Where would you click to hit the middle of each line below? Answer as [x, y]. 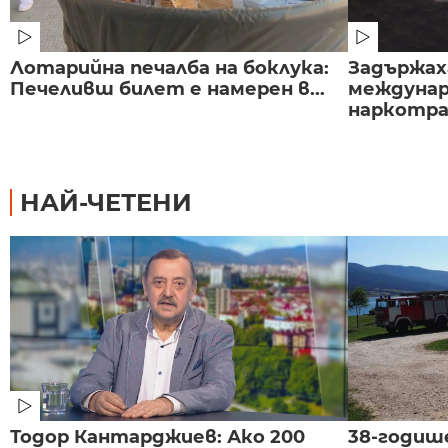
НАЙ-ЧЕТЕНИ [106, 202]
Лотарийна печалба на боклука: [169, 67]
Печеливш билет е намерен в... [167, 88]
